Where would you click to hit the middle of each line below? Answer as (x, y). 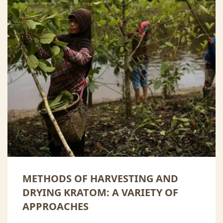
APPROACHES (56, 207)
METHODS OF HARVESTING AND (100, 179)
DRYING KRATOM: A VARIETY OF (100, 193)
